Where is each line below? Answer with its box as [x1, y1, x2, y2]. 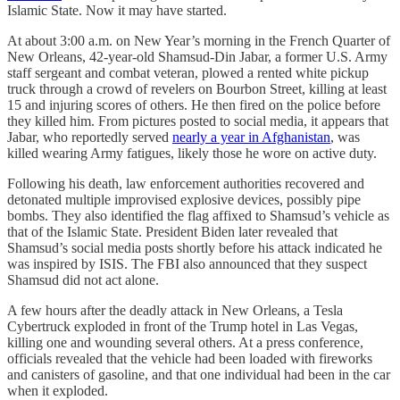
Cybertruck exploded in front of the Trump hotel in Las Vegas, [7, 318, 358, 334]
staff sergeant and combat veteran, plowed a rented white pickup [7, 64, 369, 80]
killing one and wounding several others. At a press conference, [7, 334, 363, 350]
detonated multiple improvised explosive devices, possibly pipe [7, 191, 361, 207]
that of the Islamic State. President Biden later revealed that [7, 223, 337, 239]
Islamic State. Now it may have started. [7, 2, 227, 18]
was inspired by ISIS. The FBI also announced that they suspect [7, 255, 367, 271]
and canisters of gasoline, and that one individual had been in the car [7, 366, 390, 382]
